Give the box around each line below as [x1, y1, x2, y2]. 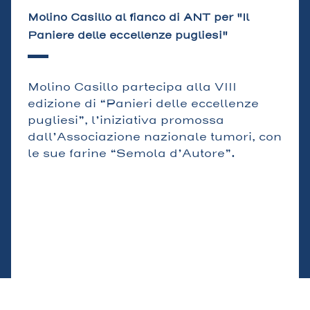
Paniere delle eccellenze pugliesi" [28, 28, 228, 43]
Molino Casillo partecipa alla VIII [28, 80, 237, 95]
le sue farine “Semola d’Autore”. [28, 146, 235, 161]
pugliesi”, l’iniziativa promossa [28, 113, 224, 128]
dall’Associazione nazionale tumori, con [28, 129, 282, 145]
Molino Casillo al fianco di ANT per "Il [28, 10, 249, 25]
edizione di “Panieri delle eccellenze [28, 96, 259, 111]
